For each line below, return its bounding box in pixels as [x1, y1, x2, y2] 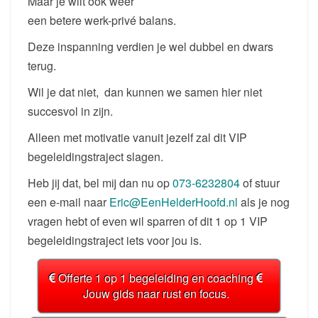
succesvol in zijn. [28, 103, 113, 120]
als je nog [238, 194, 290, 211]
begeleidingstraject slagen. [28, 148, 163, 165]
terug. [28, 57, 56, 75]
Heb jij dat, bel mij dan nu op [28, 175, 172, 192]
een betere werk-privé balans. [28, 12, 176, 29]
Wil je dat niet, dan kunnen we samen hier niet [28, 84, 262, 101]
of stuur [240, 175, 280, 192]
